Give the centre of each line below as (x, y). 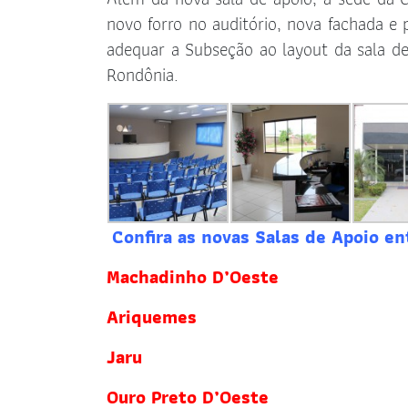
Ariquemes (152, 317)
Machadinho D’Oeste (193, 277)
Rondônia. (143, 74)
